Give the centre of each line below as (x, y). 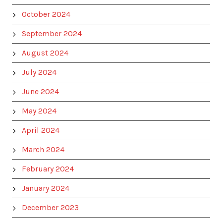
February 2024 (48, 169)
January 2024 (46, 188)
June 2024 (40, 91)
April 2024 (41, 130)
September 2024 (52, 33)
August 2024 (45, 53)
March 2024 (43, 149)
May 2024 (39, 111)
